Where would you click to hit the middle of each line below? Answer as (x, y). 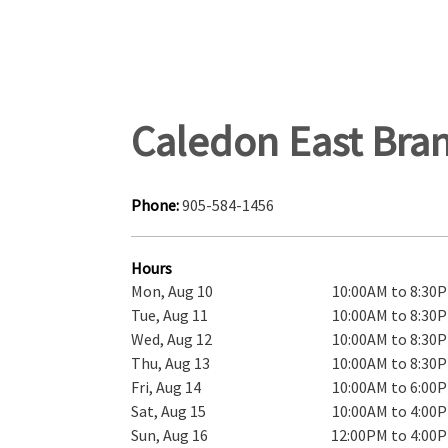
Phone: (156, 204)
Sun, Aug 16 (170, 434)
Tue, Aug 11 (170, 314)
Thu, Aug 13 (171, 362)
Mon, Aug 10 (172, 290)
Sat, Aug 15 (169, 410)
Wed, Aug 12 (172, 338)
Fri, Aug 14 (166, 386)
